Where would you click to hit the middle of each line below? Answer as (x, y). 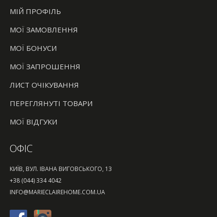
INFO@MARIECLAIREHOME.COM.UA (57, 192)
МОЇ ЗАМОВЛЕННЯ (44, 29)
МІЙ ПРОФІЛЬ (35, 11)
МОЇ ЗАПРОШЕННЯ (45, 66)
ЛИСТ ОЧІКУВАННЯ (44, 85)
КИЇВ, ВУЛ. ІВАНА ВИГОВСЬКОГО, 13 (61, 169)
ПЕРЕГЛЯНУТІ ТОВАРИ (51, 103)
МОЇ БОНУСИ (33, 48)
